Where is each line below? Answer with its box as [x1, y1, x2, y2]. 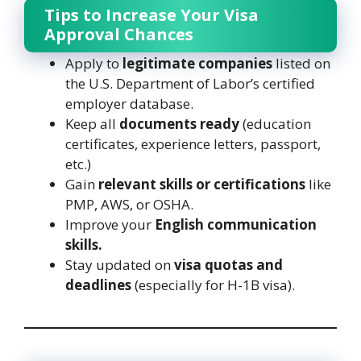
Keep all [65, 114, 119, 133]
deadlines [65, 275, 131, 294]
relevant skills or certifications [98, 174, 305, 193]
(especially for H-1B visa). [131, 275, 295, 294]
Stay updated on [65, 255, 174, 274]
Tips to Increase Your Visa [44, 3, 259, 26]
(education [239, 114, 311, 133]
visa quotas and [174, 255, 283, 274]
